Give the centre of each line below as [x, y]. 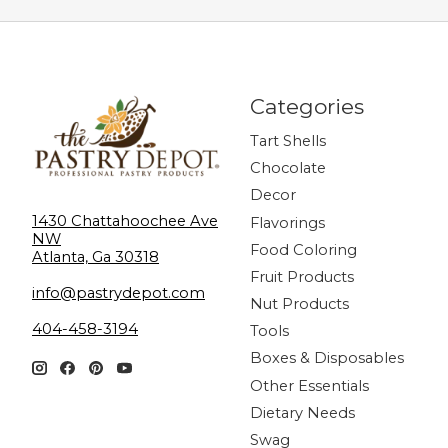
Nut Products [299, 304]
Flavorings [287, 222]
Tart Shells [287, 141]
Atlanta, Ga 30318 [95, 256]
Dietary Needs [302, 412]
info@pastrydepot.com [118, 292]
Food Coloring [303, 249]
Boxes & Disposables [326, 358]
